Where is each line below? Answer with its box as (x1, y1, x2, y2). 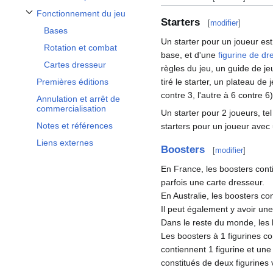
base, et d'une (161, 49, 218, 60)
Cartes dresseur (44, 60, 106, 70)
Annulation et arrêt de (37, 94, 120, 104)
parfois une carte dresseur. (161, 177, 264, 188)
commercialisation (37, 104, 106, 114)
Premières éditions (37, 77, 108, 87)
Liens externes (37, 138, 93, 148)
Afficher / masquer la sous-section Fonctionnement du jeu (23, 15, 209, 23)
